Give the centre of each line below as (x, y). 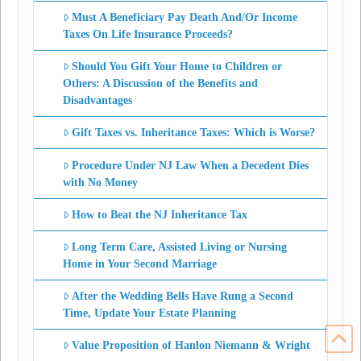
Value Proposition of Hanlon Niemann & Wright (191, 346)
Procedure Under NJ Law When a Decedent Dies (191, 165)
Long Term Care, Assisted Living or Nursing (180, 247)
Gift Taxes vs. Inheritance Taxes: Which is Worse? (194, 133)
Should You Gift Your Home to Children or (177, 67)
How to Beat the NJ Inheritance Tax (160, 214)
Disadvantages (97, 101)
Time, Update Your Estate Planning (149, 313)
